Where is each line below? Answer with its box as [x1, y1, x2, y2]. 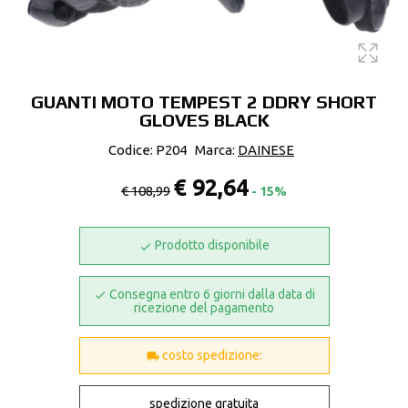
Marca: [195, 142, 238, 158]
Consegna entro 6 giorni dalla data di [106, 286, 315, 301]
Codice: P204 [108, 142, 187, 158]
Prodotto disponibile [151, 238, 270, 253]
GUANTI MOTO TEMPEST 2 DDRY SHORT [31, 91, 377, 112]
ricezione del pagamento [134, 301, 274, 316]
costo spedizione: [158, 348, 262, 363]
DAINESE [238, 142, 294, 158]
